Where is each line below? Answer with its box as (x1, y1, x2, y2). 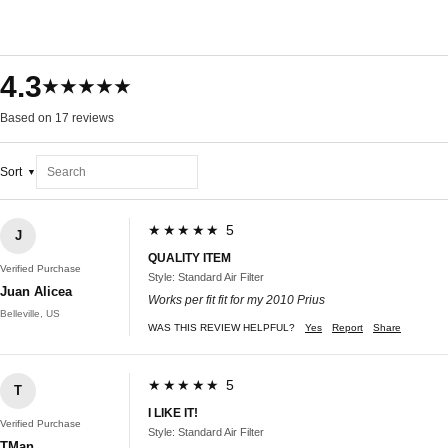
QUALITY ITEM (148, 250, 231, 265)
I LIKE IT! (148, 405, 198, 420)
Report (332, 321, 363, 333)
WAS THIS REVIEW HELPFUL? (148, 321, 295, 333)
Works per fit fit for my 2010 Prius (148, 292, 325, 307)
